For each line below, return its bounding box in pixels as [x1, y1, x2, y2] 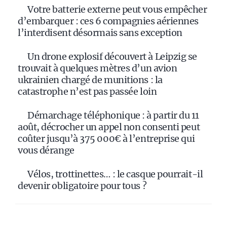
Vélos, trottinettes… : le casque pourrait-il [27, 168, 203, 180]
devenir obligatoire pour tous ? [18, 180, 147, 192]
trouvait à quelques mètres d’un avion [18, 62, 177, 74]
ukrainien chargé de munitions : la [18, 74, 163, 86]
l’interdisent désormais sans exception [18, 27, 182, 39]
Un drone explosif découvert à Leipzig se [27, 51, 197, 63]
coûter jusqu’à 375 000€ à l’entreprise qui [18, 133, 195, 145]
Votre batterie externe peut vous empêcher [27, 4, 207, 16]
